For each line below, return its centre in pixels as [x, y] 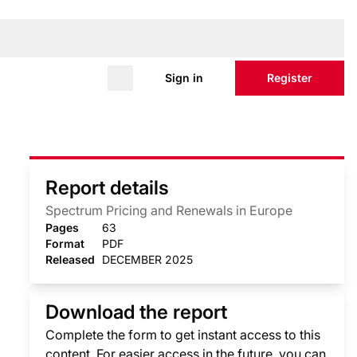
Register [290, 78]
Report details [108, 188]
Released [71, 259]
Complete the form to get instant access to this [183, 335]
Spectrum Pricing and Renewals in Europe [169, 210]
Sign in [184, 78]
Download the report [137, 312]
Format [65, 243]
